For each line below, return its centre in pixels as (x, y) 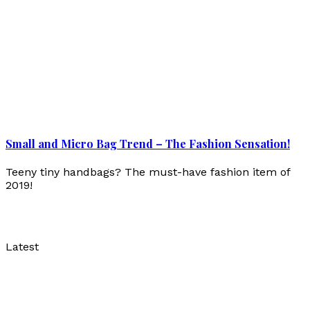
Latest (22, 247)
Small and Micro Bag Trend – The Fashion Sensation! (148, 144)
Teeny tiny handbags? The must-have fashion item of (148, 172)
